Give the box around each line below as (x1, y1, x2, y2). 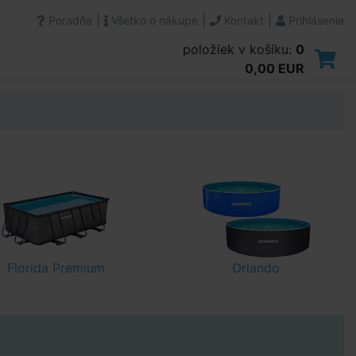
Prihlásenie (285, 14, 344, 27)
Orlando (232, 260, 280, 276)
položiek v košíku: (183, 41, 296, 57)
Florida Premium (6, 260, 105, 276)
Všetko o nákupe (108, 14, 198, 27)
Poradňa (45, 14, 92, 27)
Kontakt (221, 14, 264, 27)
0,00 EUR (245, 60, 304, 76)
